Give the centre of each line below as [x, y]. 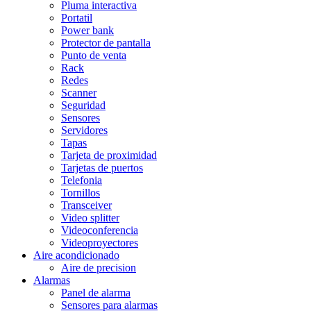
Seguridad [83, 105]
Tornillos [81, 192]
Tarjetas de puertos [102, 167]
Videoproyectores [100, 242]
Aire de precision [99, 267]
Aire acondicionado [76, 255]
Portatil [77, 17]
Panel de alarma [96, 292]
